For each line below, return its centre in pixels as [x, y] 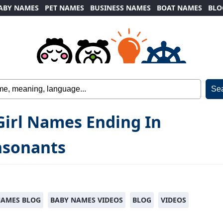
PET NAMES [64, 8]
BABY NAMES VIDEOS [87, 200]
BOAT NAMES [179, 8]
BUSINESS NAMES [120, 8]
